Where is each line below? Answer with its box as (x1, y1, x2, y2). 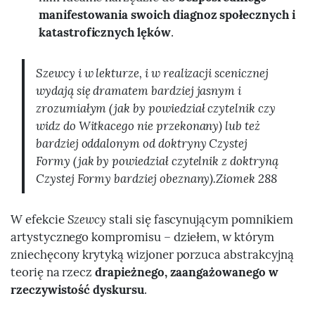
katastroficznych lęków (39, 24, 171, 40)
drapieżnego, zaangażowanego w (95, 264, 278, 280)
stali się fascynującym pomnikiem (106, 211, 293, 227)
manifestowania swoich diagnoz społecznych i (39, 6, 295, 22)
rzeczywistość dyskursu (11, 281, 144, 297)
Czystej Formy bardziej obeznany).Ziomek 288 (36, 170, 277, 186)
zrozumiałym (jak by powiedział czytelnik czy (36, 100, 276, 116)
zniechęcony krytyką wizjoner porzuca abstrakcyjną (11, 246, 294, 262)
